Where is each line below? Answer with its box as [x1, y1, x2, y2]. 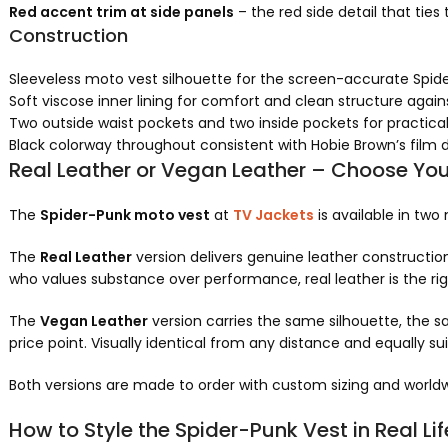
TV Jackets [232, 205, 314, 225]
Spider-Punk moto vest [39, 205, 210, 225]
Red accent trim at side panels [8, 2, 234, 22]
